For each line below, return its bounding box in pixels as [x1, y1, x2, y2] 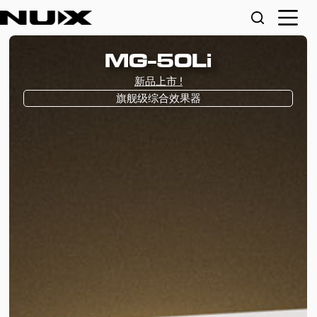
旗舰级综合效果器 [115, 92, 201, 105]
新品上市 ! [134, 75, 183, 88]
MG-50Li [105, 49, 212, 73]
